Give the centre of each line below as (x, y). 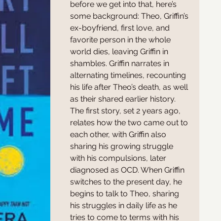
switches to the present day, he (127, 182)
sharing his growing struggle (123, 146)
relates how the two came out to (130, 123)
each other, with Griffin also (119, 134)
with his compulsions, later (119, 158)
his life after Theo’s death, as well (130, 87)
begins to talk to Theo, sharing (126, 194)
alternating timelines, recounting (129, 75)
